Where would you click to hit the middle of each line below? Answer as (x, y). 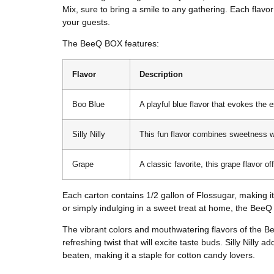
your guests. (86, 22)
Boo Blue (88, 104)
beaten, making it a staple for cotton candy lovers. (159, 255)
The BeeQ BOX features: (111, 44)
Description (161, 74)
